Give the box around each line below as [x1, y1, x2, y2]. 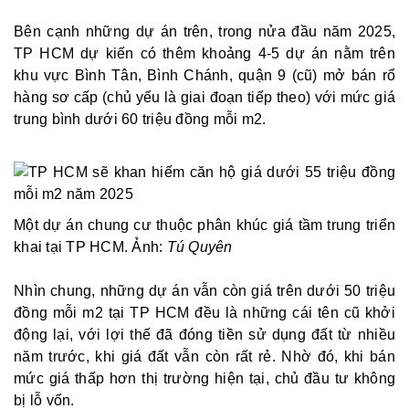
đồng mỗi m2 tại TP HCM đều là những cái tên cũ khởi [14, 304, 395, 320]
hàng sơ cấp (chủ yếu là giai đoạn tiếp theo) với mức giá [14, 89, 395, 105]
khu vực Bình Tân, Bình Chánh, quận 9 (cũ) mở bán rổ [14, 67, 395, 83]
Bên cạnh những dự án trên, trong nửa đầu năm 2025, [14, 23, 395, 39]
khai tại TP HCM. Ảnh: [14, 238, 167, 255]
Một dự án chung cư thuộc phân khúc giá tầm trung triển [14, 216, 395, 233]
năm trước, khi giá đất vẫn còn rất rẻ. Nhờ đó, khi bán [14, 348, 395, 364]
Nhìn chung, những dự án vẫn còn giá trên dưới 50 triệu [14, 282, 395, 299]
